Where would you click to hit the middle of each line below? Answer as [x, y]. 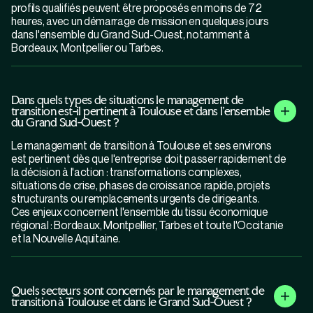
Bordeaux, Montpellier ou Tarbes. [87, 48]
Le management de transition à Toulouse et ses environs [141, 146]
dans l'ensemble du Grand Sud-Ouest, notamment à [131, 35]
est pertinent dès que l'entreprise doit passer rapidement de [149, 159]
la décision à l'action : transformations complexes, [126, 172]
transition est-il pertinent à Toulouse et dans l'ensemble [141, 111]
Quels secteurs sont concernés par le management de [138, 291]
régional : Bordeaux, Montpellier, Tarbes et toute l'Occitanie [147, 225]
